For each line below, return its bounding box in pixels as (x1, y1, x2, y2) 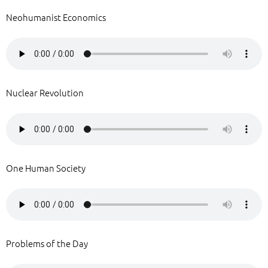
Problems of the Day (6, 237, 88, 249)
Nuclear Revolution (6, 86, 84, 99)
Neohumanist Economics (6, 11, 106, 23)
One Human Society (6, 162, 86, 174)
